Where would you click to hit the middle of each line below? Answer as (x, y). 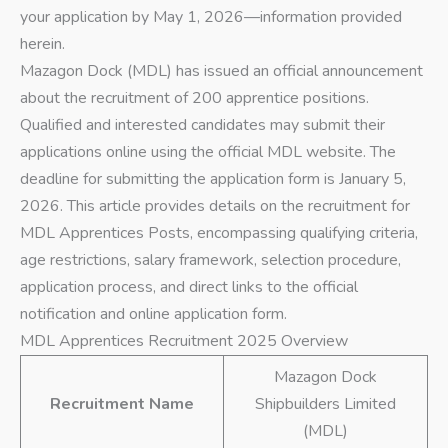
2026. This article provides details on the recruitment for (215, 206)
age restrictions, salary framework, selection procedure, (210, 260)
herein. (42, 44)
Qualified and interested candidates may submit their (202, 125)
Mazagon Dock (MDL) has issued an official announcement (221, 71)
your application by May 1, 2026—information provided (211, 17)
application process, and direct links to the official (189, 287)
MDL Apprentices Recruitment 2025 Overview (184, 341)
